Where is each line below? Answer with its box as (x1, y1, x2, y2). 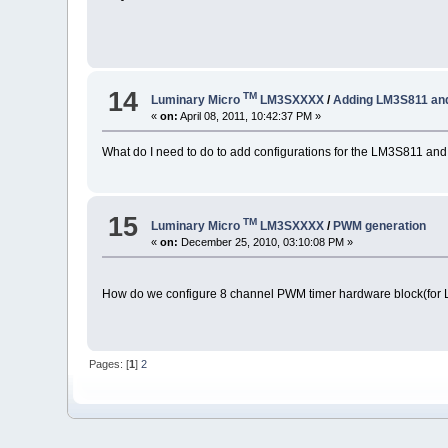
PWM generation (333, 218, 427, 233)
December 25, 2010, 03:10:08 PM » (178, 235, 354, 248)
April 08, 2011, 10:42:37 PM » (178, 110, 322, 123)
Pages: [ (89, 358, 130, 371)
